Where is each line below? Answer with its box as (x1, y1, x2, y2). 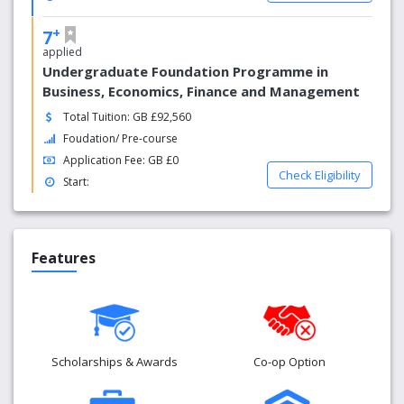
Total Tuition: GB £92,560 (63, 109, 192, 124)
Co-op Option (253, 353, 326, 370)
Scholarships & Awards (51, 353, 178, 370)
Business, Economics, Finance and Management (42, 82, 360, 100)
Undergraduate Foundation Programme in (42, 62, 328, 80)
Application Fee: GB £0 (63, 152, 179, 168)
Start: (63, 174, 90, 189)
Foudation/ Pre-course (63, 131, 179, 146)
